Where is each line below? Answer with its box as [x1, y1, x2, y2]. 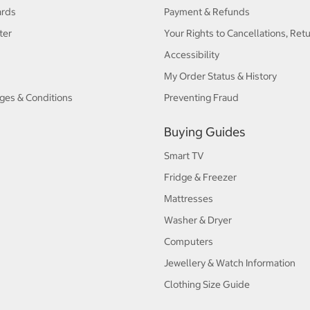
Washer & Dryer [163, 214, 232, 226]
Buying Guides [163, 124, 246, 140]
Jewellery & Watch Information [163, 257, 295, 269]
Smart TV [163, 149, 204, 162]
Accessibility [163, 48, 219, 62]
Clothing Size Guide [163, 278, 250, 291]
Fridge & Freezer [163, 171, 237, 183]
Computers [163, 235, 213, 248]
